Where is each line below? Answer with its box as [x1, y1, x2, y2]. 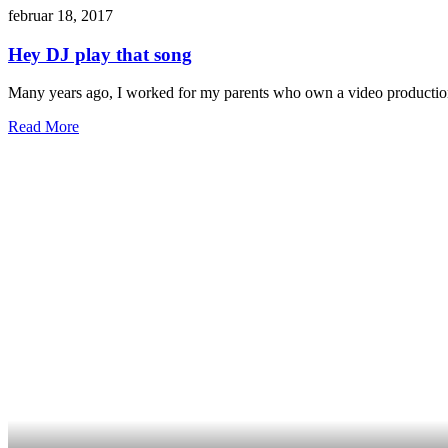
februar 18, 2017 [8, 6, 113, 24]
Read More [8, 118, 79, 136]
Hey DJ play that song [8, 43, 192, 65]
